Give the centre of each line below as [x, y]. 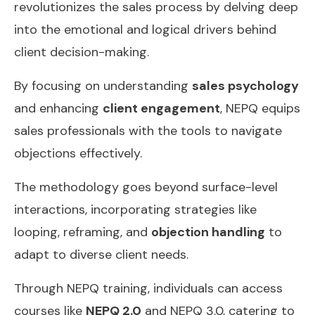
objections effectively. [78, 153]
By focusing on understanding [103, 85]
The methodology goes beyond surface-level [146, 187]
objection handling [208, 232]
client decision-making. [82, 52]
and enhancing [58, 108]
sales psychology [245, 85]
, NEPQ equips [260, 108]
